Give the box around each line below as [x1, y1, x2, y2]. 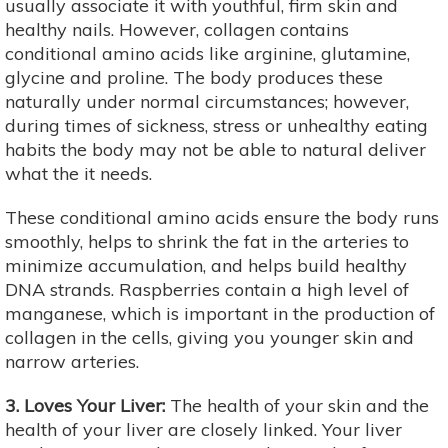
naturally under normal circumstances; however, [5, 89, 409, 113]
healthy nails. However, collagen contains [5, 17, 349, 41]
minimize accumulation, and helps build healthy [5, 253, 407, 277]
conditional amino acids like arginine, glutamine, [5, 41, 410, 65]
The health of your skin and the [165, 393, 429, 417]
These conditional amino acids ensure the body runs [5, 205, 439, 229]
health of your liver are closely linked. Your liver [5, 417, 402, 441]
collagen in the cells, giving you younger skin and [5, 325, 414, 349]
